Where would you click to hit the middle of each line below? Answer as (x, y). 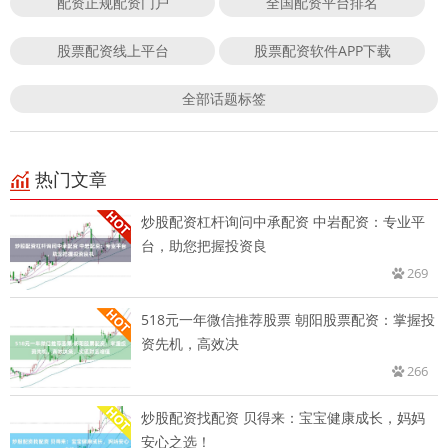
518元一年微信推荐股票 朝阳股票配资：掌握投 (288, 319)
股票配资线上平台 (112, 50)
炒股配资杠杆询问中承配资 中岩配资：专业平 (283, 221)
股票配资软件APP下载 (322, 50)
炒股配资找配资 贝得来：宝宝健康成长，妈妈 (283, 417)
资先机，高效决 (190, 343)
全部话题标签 (224, 98)
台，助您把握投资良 (204, 245)
